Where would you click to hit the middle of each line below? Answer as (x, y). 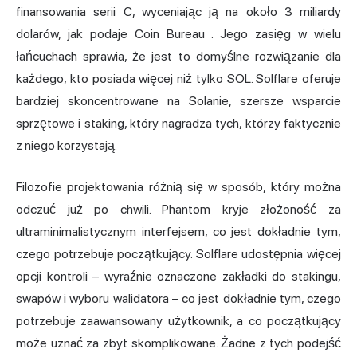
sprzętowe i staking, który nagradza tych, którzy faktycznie (178, 124)
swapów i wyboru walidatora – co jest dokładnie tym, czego (178, 299)
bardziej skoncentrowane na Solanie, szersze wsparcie (178, 101)
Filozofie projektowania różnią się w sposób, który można (178, 187)
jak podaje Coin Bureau (136, 34)
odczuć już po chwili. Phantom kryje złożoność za (178, 210)
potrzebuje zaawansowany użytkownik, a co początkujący (178, 321)
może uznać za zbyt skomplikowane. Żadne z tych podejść (178, 343)
